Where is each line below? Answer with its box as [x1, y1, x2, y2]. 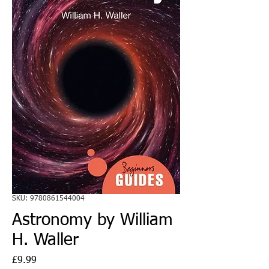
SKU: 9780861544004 [12, 195, 85, 202]
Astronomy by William [12, 211, 173, 229]
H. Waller [12, 231, 79, 249]
